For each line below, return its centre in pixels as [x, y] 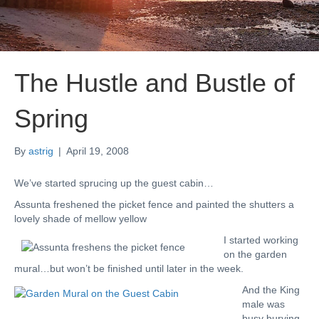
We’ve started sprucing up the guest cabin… [114, 183]
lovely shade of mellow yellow [80, 219]
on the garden [255, 254]
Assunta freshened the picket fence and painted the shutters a [154, 204]
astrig [41, 151]
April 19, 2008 [98, 151]
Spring [51, 119]
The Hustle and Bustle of [155, 83]
